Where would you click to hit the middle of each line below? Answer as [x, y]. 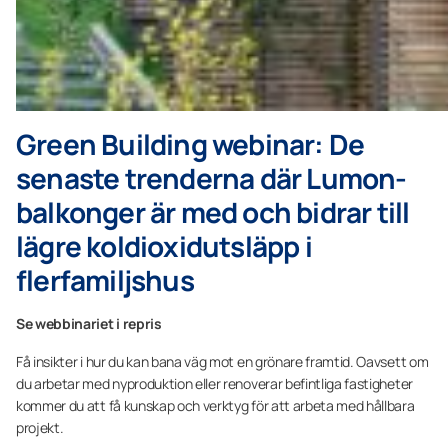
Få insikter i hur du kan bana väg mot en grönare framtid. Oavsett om [222, 361]
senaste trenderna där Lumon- [211, 178]
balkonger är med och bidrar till [213, 212]
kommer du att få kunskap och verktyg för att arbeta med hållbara [215, 405]
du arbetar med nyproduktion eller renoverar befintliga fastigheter [214, 383]
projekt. [40, 427]
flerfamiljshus [105, 280]
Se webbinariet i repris [89, 323]
